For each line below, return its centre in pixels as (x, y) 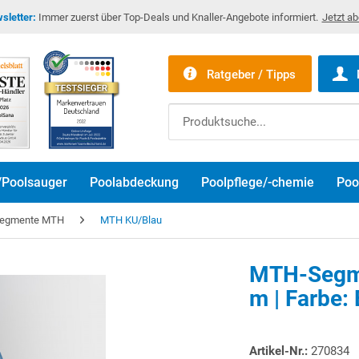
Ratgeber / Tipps (251, 74)
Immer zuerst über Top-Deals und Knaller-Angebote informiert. (177, 17)
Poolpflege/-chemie (258, 182)
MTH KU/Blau (131, 220)
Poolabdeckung (134, 182)
